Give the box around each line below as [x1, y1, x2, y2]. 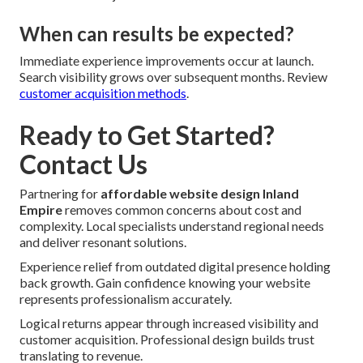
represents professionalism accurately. [19, 290, 232, 306]
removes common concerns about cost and [62, 201, 301, 217]
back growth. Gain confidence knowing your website [19, 274, 310, 290]
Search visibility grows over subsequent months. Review [19, 68, 327, 84]
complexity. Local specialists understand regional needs [19, 217, 324, 233]
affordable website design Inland [100, 185, 299, 201]
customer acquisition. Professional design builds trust [19, 331, 314, 347]
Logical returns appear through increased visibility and [19, 314, 318, 331]
